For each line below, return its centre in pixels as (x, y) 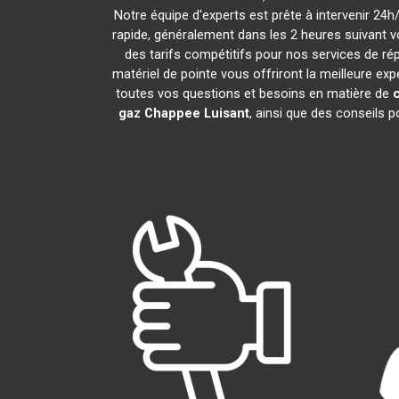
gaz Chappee (159, 113)
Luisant (226, 113)
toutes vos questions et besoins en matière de (254, 94)
